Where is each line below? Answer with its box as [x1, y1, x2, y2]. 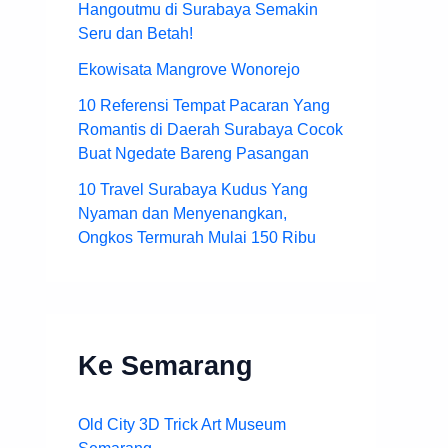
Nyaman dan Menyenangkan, [78, 205, 287, 223]
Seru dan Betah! [78, 25, 193, 43]
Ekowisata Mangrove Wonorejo [78, 61, 300, 79]
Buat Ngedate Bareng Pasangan [78, 145, 309, 163]
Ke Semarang [78, 350, 253, 382]
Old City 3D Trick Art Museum [78, 416, 286, 434]
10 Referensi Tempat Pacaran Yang [78, 97, 330, 115]
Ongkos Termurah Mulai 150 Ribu [78, 229, 316, 247]
